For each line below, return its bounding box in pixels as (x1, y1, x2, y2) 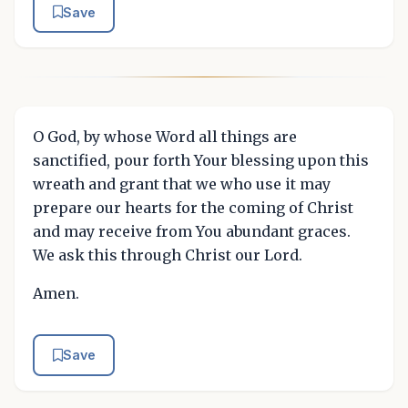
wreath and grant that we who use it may (33, 175, 331, 194)
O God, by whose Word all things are (33, 127, 297, 147)
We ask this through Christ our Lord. (33, 246, 302, 265)
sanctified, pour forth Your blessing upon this (33, 151, 369, 170)
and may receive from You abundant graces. (33, 222, 351, 241)
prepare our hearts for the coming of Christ (33, 199, 353, 218)
